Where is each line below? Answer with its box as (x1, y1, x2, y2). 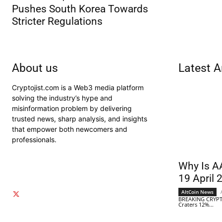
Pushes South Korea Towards (12, 3, 148, 15)
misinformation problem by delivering (12, 104, 132, 113)
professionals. (12, 135, 56, 144)
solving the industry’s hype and (12, 94, 112, 103)
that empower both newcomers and (12, 125, 127, 134)
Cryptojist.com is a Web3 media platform (12, 83, 144, 92)
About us (12, 61, 58, 75)
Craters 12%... (178, 201, 214, 209)
